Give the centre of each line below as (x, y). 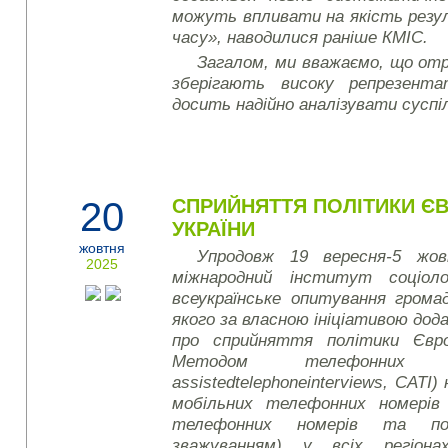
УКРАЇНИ (214, 229)
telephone (271, 382)
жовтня (102, 248)
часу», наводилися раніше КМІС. (300, 37)
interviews (345, 382)
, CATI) (410, 382)
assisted (204, 382)
